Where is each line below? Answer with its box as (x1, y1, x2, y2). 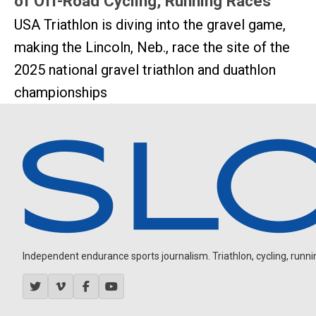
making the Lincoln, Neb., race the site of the (14, 39, 290, 56)
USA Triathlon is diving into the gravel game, (14, 16, 286, 34)
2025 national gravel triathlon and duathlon (14, 61, 276, 79)
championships (14, 84, 107, 102)
